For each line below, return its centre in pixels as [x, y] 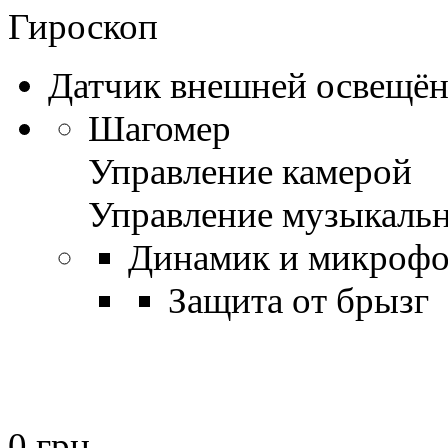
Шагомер [159, 128]
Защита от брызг [298, 300]
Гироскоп [83, 26]
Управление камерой [250, 171]
